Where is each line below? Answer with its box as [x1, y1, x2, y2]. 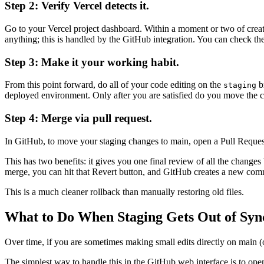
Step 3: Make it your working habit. [5, 55, 179, 68]
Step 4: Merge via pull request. [5, 111, 152, 124]
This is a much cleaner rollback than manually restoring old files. [5, 186, 244, 197]
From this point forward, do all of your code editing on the [5, 80, 223, 90]
